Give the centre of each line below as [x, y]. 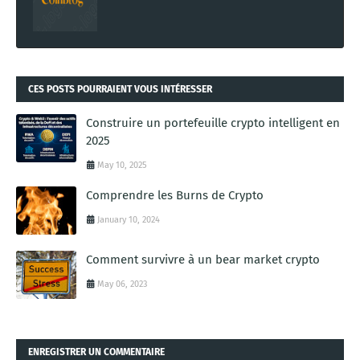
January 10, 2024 [129, 219]
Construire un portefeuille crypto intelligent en [213, 123]
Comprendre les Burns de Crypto [175, 195]
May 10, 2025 [122, 165]
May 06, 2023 [122, 284]
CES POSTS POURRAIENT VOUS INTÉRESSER [120, 89]
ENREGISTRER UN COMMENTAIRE [96, 352]
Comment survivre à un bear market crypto [203, 259]
